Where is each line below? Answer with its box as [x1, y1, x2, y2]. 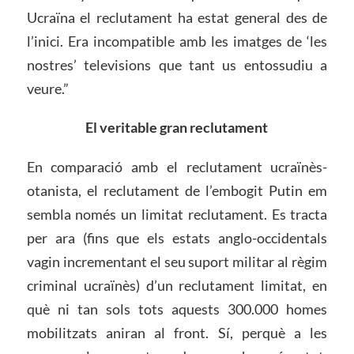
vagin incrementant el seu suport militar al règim [26, 253, 328, 271]
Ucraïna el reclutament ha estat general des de [26, 8, 328, 26]
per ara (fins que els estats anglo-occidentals [26, 229, 328, 247]
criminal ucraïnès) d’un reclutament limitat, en [26, 277, 328, 295]
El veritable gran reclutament [85, 119, 269, 137]
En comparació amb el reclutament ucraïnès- [26, 158, 328, 176]
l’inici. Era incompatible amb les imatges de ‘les [26, 32, 328, 50]
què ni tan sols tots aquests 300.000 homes [26, 300, 328, 318]
